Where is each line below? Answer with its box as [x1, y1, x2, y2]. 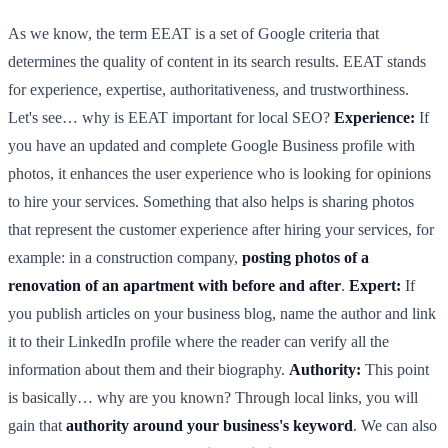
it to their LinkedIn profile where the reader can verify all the [8, 332, 389, 350]
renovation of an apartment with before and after [8, 276, 341, 294]
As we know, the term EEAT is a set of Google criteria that [8, 24, 379, 42]
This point [361, 360, 429, 378]
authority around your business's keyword [66, 416, 353, 434]
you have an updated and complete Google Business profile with [8, 136, 415, 154]
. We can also [353, 416, 437, 434]
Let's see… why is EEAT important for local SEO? [8, 108, 334, 126]
